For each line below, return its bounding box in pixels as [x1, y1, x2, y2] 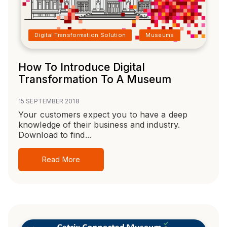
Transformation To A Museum [18, 73, 171, 86]
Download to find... [18, 130, 91, 140]
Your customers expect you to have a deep [18, 109, 188, 120]
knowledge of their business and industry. [18, 120, 180, 130]
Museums [145, 31, 174, 39]
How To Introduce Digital [18, 61, 145, 74]
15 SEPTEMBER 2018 [18, 97, 80, 105]
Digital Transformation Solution [34, 31, 126, 39]
